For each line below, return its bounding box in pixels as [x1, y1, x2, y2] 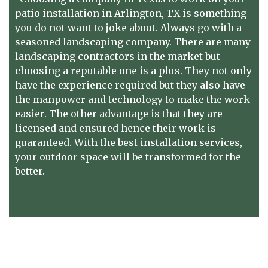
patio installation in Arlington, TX [15, 7, 180, 19]
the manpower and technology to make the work [15, 93, 250, 105]
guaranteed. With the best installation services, [15, 136, 242, 148]
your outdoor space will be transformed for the [15, 151, 241, 163]
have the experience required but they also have [15, 79, 245, 91]
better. [15, 165, 47, 177]
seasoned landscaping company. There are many [15, 36, 251, 48]
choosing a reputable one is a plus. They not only [15, 65, 252, 77]
